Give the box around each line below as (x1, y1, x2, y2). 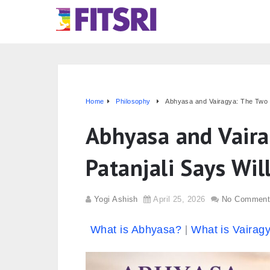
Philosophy (116, 98, 151, 105)
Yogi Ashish (93, 195, 138, 204)
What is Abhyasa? (90, 224, 182, 236)
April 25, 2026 (153, 195, 206, 204)
